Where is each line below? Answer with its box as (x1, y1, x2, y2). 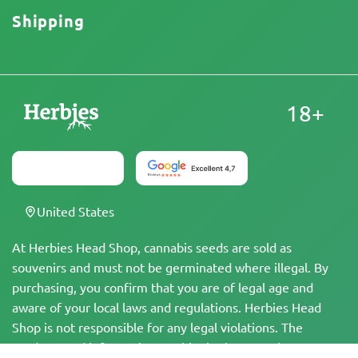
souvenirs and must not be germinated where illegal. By (12, 259, 328, 276)
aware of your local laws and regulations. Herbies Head (12, 299, 321, 316)
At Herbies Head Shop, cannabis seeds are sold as (12, 239, 292, 256)
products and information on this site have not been (12, 339, 306, 356)
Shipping (12, 10, 85, 32)
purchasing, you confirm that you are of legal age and (12, 279, 313, 296)
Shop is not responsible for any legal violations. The (12, 319, 303, 336)
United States (37, 203, 114, 220)
